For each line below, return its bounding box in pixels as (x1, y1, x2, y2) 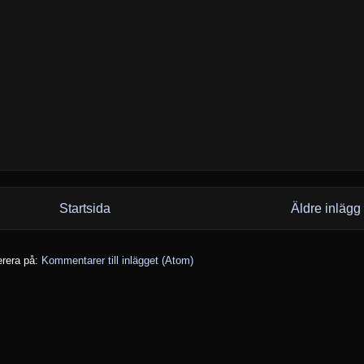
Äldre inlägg (291, 201, 361, 216)
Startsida (59, 201, 110, 216)
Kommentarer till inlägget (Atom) (41, 253, 193, 266)
